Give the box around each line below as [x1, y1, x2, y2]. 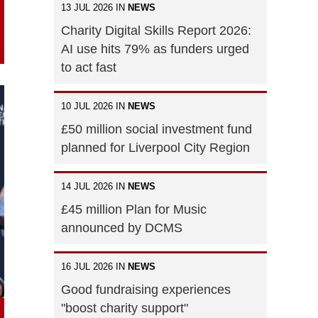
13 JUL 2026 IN [61, 1, 128, 13]
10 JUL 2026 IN [61, 100, 128, 111]
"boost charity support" [61, 300, 188, 315]
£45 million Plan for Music [61, 202, 207, 216]
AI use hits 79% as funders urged [61, 41, 249, 56]
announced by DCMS [61, 220, 182, 235]
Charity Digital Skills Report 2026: [61, 23, 251, 38]
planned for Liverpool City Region [61, 140, 250, 155]
